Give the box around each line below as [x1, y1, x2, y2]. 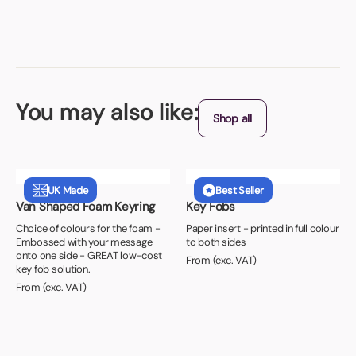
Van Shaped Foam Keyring [16, 199, 156, 215]
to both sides [186, 235, 246, 250]
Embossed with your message [16, 235, 153, 250]
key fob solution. [16, 262, 91, 277]
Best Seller [215, 183, 264, 197]
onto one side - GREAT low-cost [16, 249, 163, 263]
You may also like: [16, 98, 199, 128]
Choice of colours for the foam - [16, 222, 161, 236]
